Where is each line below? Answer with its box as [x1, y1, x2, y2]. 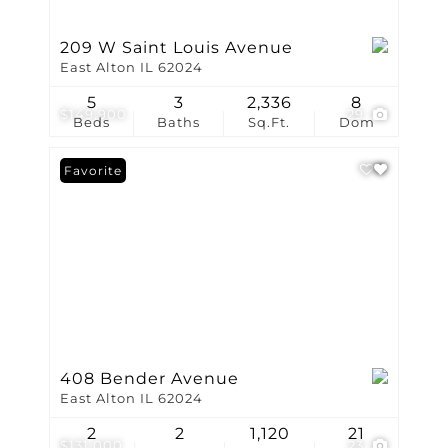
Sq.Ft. [248, 114, 291, 130]
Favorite [64, 162, 122, 178]
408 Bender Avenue [60, 368, 239, 388]
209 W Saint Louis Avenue [60, 37, 293, 57]
